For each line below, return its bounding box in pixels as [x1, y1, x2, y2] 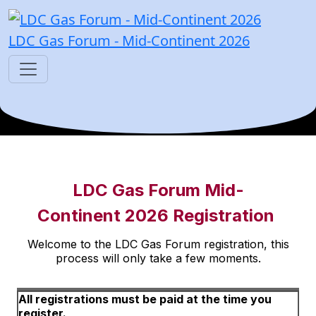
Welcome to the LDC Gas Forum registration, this [27, 237, 289, 251]
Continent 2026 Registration [37, 205, 279, 226]
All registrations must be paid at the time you [18, 292, 272, 306]
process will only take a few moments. [55, 251, 261, 265]
